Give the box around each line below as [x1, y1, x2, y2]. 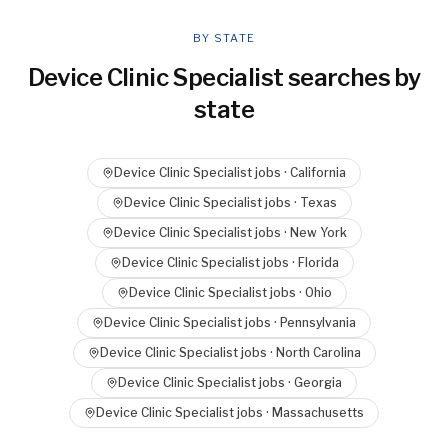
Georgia [294, 375, 342, 390]
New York [289, 225, 347, 240]
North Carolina [275, 345, 361, 360]
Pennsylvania [280, 315, 356, 330]
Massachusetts [272, 405, 364, 420]
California [290, 165, 346, 180]
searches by [283, 63, 421, 92]
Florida [297, 255, 339, 270]
